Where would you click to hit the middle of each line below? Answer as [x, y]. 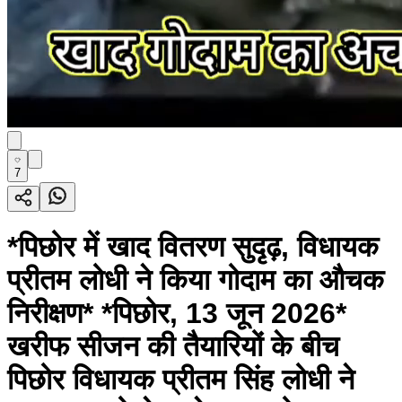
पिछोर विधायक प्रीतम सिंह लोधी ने [181, 380]
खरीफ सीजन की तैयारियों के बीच [173, 347]
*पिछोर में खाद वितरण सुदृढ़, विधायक [193, 247]
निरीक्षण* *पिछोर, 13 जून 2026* [177, 314]
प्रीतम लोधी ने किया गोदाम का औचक [196, 280]
